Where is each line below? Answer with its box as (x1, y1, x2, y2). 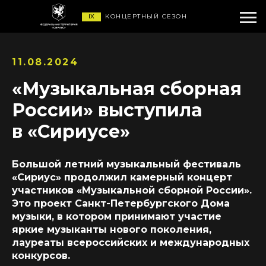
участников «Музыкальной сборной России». (12, 185, 252, 196)
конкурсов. (12, 250, 70, 261)
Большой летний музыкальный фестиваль (12, 159, 241, 170)
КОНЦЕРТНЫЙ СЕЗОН (105, 12, 187, 20)
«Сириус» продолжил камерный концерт (12, 172, 232, 183)
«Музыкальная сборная (12, 78, 242, 100)
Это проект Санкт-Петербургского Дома (12, 198, 230, 209)
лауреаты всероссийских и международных (12, 237, 249, 248)
